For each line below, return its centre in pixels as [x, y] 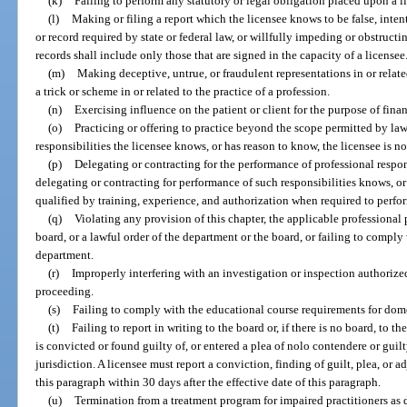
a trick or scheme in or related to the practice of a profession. [183, 91]
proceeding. [65, 291]
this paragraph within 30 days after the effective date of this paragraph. [208, 382]
